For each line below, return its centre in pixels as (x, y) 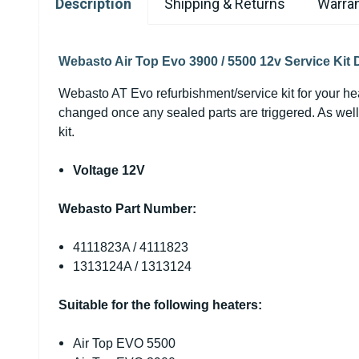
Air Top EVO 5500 (125, 343)
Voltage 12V (109, 170)
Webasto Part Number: (127, 209)
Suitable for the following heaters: (160, 305)
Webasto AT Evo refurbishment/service (170, 93)
